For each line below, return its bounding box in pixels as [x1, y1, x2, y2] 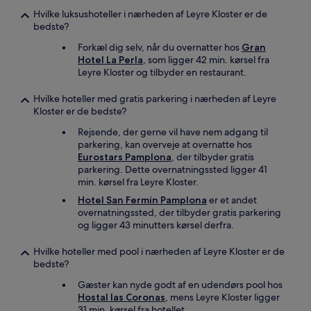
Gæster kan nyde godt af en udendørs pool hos [78, 278, 283, 291]
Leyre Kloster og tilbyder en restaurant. [78, 66, 246, 78]
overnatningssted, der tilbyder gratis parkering [78, 206, 281, 219]
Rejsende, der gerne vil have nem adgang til [78, 126, 268, 138]
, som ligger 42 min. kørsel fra [143, 53, 269, 66]
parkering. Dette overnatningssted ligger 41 [78, 163, 267, 176]
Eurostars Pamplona [78, 151, 171, 163]
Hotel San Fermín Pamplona [78, 194, 207, 206]
